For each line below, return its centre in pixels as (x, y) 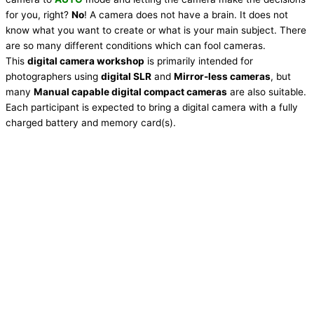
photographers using (53, 76)
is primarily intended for (199, 61)
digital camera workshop (86, 61)
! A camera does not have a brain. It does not (186, 14)
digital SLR (126, 76)
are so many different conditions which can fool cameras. (136, 45)
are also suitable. (267, 91)
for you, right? (39, 14)
